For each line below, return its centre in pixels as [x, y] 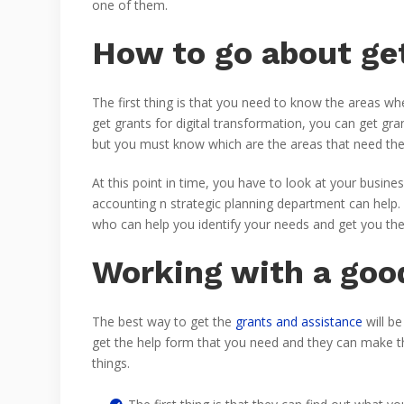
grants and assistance [299, 321]
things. [111, 363]
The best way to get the [164, 321]
